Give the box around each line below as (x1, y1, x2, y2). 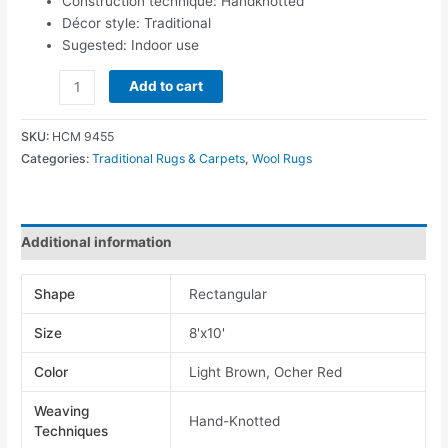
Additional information (21, 234, 173, 251)
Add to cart (128, 77, 203, 94)
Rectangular (189, 285, 268, 302)
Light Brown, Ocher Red (189, 363, 343, 380)
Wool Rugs (252, 150, 313, 166)
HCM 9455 (52, 128, 115, 144)
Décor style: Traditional (62, 15, 212, 32)
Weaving (34, 402, 90, 419)
